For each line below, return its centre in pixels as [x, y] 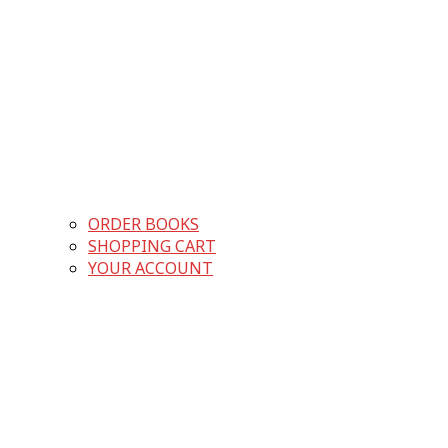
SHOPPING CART [152, 246]
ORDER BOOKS [143, 224]
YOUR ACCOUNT [150, 268]
